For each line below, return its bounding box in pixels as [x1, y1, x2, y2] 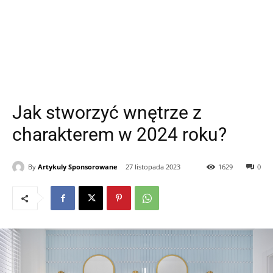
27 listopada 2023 [126, 162, 180, 172]
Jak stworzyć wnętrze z [12, 102, 202, 123]
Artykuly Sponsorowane [38, 161, 118, 171]
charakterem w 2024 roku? [12, 124, 227, 145]
